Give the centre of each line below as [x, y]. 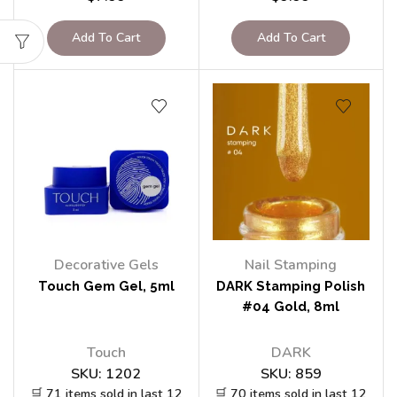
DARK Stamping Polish [291, 286]
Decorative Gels [106, 265]
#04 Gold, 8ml [291, 306]
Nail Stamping [291, 265]
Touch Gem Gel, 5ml [106, 286]
